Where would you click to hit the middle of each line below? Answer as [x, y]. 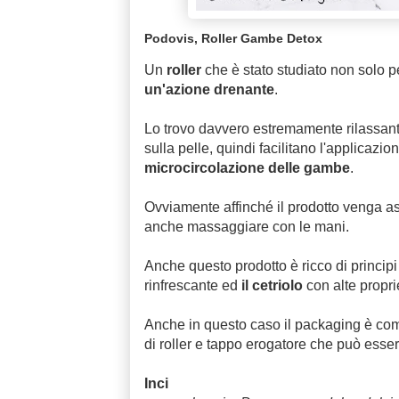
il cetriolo [272, 286]
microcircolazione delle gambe [247, 168]
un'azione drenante [209, 90]
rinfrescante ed [192, 286]
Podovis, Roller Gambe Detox [235, 39]
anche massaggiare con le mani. [246, 227]
